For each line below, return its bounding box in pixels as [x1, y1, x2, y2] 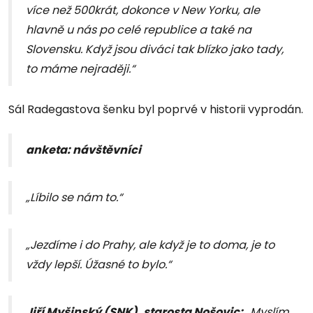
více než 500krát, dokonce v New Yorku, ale [26, 2, 260, 19]
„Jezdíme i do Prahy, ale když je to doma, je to [26, 237, 275, 254]
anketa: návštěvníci [26, 142, 141, 159]
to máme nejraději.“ [26, 61, 135, 78]
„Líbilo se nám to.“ [26, 189, 122, 206]
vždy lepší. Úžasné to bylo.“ [26, 256, 171, 273]
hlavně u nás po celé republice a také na [26, 22, 252, 38]
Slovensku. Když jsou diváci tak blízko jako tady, [26, 41, 284, 58]
